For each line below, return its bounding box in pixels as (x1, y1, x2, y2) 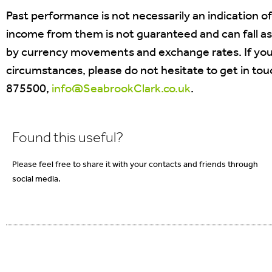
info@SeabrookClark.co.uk (52, 83, 191, 96)
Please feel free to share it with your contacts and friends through (12, 160, 258, 170)
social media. (12, 175, 61, 185)
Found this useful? (12, 131, 123, 146)
